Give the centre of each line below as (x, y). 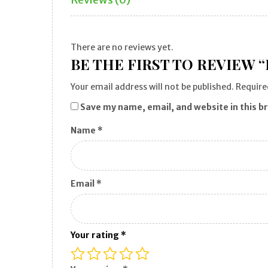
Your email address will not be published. (152, 87)
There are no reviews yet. (122, 47)
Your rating (96, 235)
